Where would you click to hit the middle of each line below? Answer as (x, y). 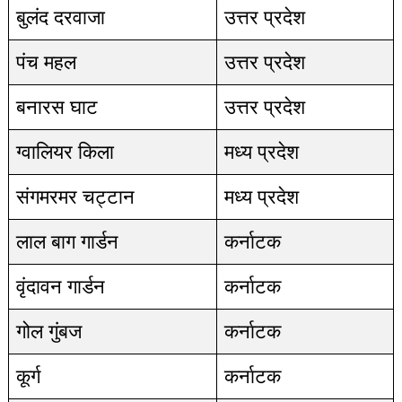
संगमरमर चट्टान (75, 197)
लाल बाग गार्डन (67, 242)
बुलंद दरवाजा (60, 17)
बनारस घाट (57, 107)
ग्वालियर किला (65, 152)
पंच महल (46, 62)
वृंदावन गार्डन (60, 287)
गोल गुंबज (48, 332)
